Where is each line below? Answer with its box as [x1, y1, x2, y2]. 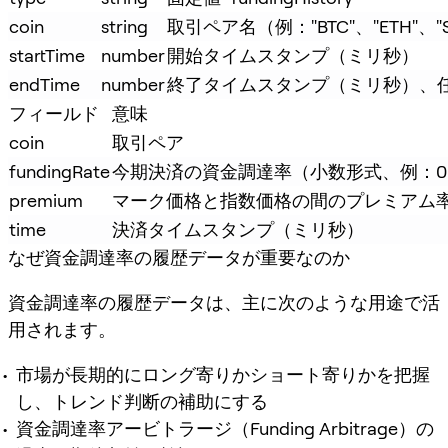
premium [9, 189, 83, 211]
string [101, 15, 148, 37]
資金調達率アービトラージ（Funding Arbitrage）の [16, 417, 434, 439]
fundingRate [9, 160, 110, 182]
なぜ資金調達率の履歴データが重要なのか [8, 246, 350, 268]
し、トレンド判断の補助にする [16, 390, 268, 412]
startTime [9, 44, 85, 66]
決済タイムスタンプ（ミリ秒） [112, 218, 364, 240]
